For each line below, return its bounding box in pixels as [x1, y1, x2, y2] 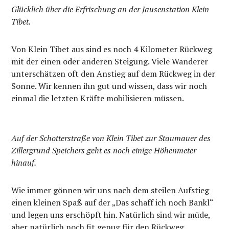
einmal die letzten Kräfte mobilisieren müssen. [11, 92, 185, 104]
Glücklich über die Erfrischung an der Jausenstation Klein [11, 3, 210, 15]
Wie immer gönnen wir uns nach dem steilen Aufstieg [11, 184, 210, 196]
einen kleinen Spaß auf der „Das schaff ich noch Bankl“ [11, 196, 214, 208]
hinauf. [11, 156, 37, 168]
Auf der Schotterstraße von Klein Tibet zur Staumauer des [11, 132, 211, 144]
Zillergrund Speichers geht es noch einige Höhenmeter [11, 144, 197, 156]
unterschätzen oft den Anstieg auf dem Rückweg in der [11, 67, 216, 79]
